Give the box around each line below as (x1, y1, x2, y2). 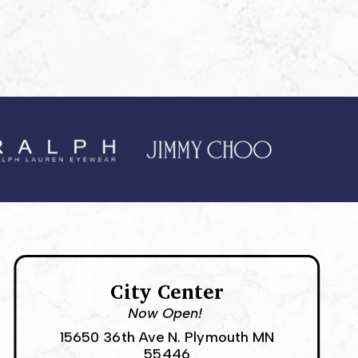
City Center (110, 274, 224, 308)
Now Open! (127, 304, 207, 322)
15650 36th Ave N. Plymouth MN (59, 328, 275, 347)
